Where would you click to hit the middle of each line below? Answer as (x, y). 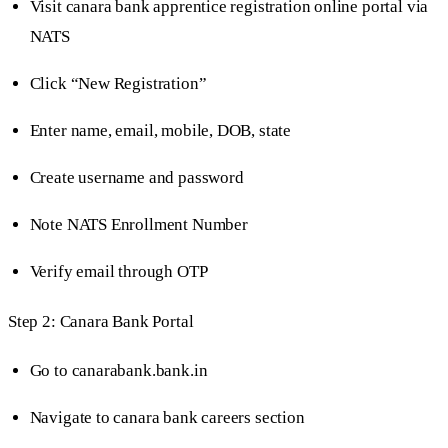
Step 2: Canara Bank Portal (101, 321)
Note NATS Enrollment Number (138, 225)
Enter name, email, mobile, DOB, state (160, 130)
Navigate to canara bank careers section (167, 418)
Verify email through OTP (118, 272)
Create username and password (136, 178)
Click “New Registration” (118, 83)
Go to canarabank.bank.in (118, 370)
